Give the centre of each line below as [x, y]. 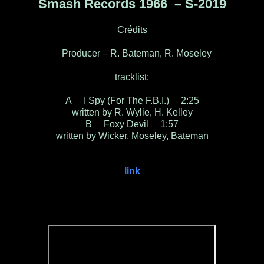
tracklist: [132, 77]
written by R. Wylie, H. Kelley [132, 112]
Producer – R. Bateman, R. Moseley [132, 53]
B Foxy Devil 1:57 [132, 124]
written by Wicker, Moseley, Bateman [132, 136]
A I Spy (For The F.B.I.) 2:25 [132, 100]
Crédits [132, 29]
